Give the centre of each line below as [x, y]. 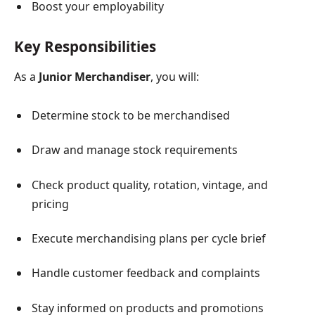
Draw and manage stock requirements [135, 150]
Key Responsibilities [85, 46]
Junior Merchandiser [95, 76]
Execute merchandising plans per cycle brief [148, 238]
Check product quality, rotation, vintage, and [150, 185]
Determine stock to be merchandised [131, 115]
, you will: [175, 76]
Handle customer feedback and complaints [146, 273]
